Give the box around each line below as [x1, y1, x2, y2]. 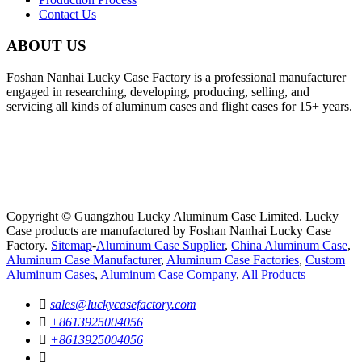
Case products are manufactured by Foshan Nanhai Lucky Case [6, 223, 331, 238]
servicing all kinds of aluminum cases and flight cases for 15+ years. [6, 99, 352, 113]
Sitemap [51, 238, 92, 252]
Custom [305, 252, 345, 267]
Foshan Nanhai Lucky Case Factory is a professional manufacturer [6, 69, 346, 84]
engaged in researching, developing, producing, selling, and [6, 84, 309, 99]
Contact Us [39, 7, 96, 22]
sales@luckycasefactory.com [50, 297, 196, 311]
